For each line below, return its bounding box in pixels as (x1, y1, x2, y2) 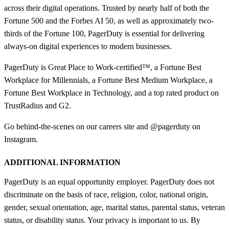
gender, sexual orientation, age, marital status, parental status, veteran (4, 202, 225, 212)
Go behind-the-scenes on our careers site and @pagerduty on (4, 122, 200, 131)
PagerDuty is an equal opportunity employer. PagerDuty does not (4, 177, 214, 186)
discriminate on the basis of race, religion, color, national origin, (4, 190, 208, 199)
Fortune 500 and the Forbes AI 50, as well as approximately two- (4, 16, 214, 25)
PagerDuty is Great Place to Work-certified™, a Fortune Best (4, 62, 201, 72)
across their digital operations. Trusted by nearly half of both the (4, 3, 209, 12)
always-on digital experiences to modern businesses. (4, 41, 172, 51)
